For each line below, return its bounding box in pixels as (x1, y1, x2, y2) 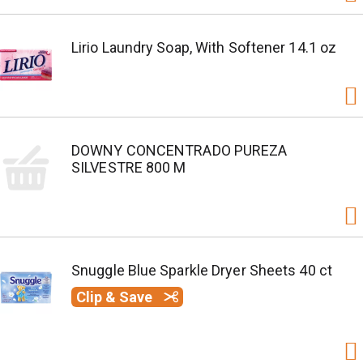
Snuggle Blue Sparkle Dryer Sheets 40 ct (71, 262, 332, 279)
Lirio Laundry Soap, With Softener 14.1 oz (71, 39, 337, 56)
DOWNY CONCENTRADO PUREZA (71, 142, 288, 159)
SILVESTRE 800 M (71, 159, 186, 176)
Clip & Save (76, 288, 156, 305)
